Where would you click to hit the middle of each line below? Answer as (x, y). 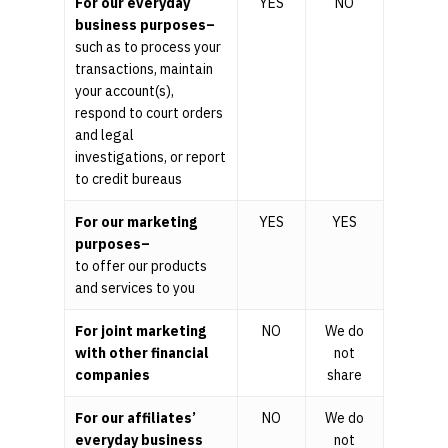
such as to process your (148, 47)
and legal (104, 135)
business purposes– (145, 25)
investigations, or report (150, 157)
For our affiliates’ (135, 418)
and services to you (135, 288)
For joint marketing (140, 331)
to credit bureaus (128, 179)
